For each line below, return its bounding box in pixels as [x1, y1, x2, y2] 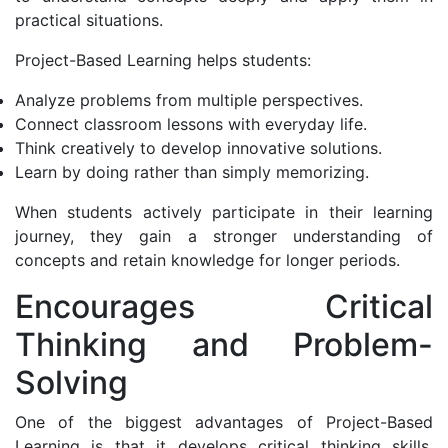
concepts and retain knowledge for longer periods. [15, 249, 400, 270]
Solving [15, 362, 128, 402]
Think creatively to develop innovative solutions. [15, 137, 382, 158]
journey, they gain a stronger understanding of [15, 225, 433, 246]
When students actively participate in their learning [15, 201, 433, 222]
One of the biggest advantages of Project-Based [15, 411, 433, 432]
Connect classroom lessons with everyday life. [15, 113, 367, 134]
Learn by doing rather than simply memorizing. [15, 161, 369, 182]
